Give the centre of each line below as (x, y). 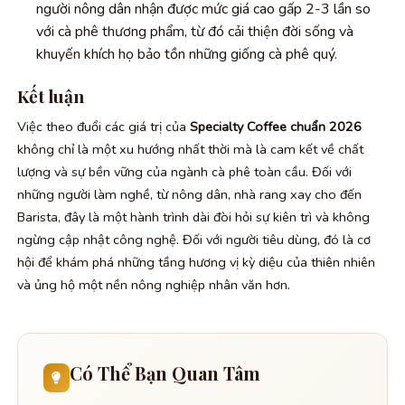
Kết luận (51, 96)
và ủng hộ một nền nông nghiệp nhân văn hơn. (154, 284)
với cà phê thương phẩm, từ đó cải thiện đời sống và (194, 32)
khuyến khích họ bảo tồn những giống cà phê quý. (186, 55)
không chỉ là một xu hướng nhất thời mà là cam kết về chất (190, 149)
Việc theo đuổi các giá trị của (104, 126)
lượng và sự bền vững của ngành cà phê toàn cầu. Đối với (184, 171)
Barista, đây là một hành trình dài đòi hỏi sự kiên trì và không (193, 217)
